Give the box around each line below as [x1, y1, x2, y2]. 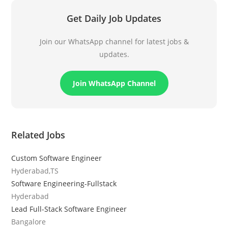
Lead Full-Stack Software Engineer [11, 204, 127, 214]
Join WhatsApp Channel [72, 78, 156, 88]
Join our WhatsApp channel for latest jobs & [39, 36, 189, 46]
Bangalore [11, 216, 46, 226]
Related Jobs [11, 128, 66, 141]
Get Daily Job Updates [67, 12, 161, 24]
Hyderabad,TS [11, 165, 59, 176]
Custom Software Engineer [11, 153, 102, 163]
